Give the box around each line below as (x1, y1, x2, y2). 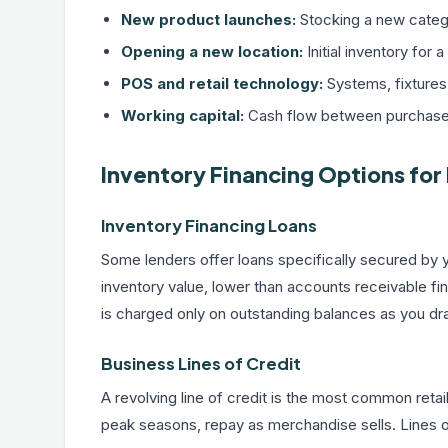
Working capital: (121, 106, 244, 125)
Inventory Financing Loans (101, 215, 317, 236)
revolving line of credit (115, 388, 267, 407)
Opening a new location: (121, 42, 303, 61)
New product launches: (121, 10, 296, 29)
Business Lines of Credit (101, 353, 301, 374)
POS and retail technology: (121, 74, 323, 93)
